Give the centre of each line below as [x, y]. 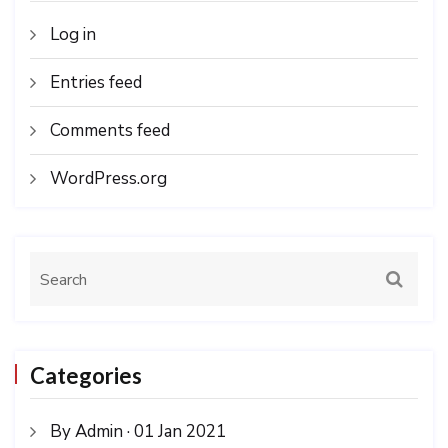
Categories [86, 376]
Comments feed [110, 131]
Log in [73, 35]
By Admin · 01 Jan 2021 [138, 432]
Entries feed [96, 83]
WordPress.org [108, 179]
